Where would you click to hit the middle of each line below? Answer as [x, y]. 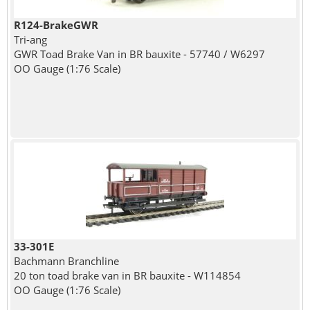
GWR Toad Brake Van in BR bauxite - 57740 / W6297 [139, 54]
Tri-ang [30, 40]
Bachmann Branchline [66, 261]
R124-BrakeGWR [56, 25]
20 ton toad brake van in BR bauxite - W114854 [127, 276]
